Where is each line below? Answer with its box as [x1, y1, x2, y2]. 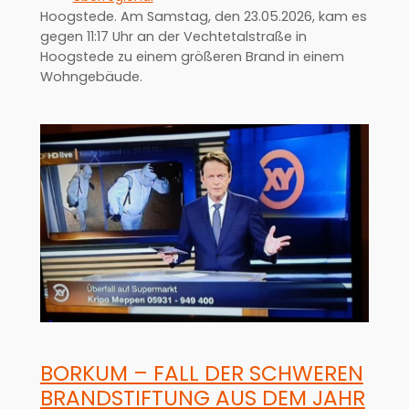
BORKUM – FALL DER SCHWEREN [39, 358, 363, 388]
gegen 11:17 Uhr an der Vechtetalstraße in [39, 27, 307, 47]
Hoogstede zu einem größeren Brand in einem [39, 47, 344, 67]
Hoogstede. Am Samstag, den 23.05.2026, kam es [39, 7, 367, 26]
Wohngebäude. [39, 68, 142, 87]
